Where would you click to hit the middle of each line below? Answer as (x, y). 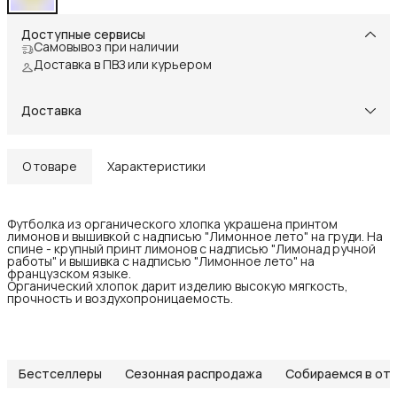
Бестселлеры (60, 374)
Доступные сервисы (83, 35)
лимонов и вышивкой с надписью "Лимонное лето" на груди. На (195, 237)
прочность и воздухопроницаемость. (120, 299)
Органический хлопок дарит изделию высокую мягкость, (178, 286)
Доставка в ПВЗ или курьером (123, 65)
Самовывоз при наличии (106, 47)
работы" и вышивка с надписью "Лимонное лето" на (161, 261)
